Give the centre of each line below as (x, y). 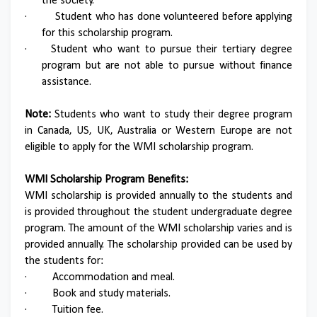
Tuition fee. (78, 310)
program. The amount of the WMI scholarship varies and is (158, 229)
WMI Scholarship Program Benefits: (106, 180)
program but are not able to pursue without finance (167, 66)
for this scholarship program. (107, 33)
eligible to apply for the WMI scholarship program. (139, 147)
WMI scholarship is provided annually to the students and (158, 196)
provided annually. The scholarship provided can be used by (158, 245)
